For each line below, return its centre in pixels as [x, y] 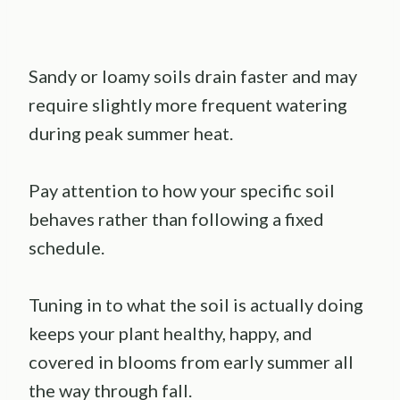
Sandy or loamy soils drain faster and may [193, 76]
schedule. [67, 248]
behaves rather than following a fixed [176, 219]
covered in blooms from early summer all [191, 362]
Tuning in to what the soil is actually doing [196, 305]
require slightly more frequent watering [188, 105]
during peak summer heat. [131, 133]
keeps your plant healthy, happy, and [171, 333]
